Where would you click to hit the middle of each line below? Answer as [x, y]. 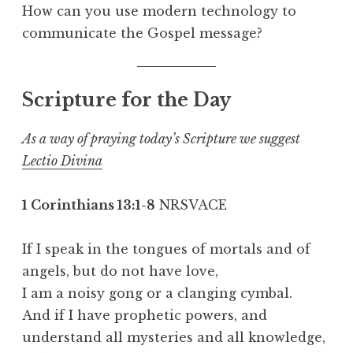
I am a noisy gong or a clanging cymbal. [157, 294]
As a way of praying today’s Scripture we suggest [161, 139]
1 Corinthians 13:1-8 [89, 205]
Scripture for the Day [126, 100]
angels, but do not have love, [120, 271]
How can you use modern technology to [159, 11]
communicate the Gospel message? [142, 33]
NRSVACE [191, 205]
